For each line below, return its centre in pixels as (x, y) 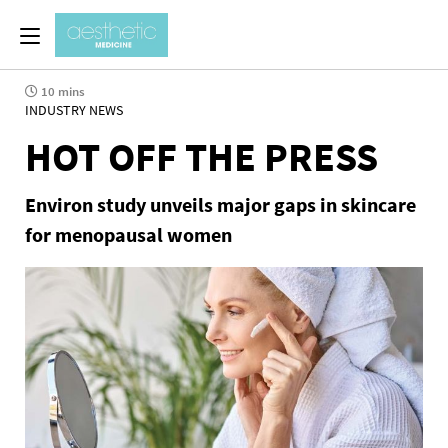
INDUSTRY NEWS (74, 110)
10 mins (61, 91)
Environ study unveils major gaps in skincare (220, 204)
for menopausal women (128, 234)
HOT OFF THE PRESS (201, 157)
